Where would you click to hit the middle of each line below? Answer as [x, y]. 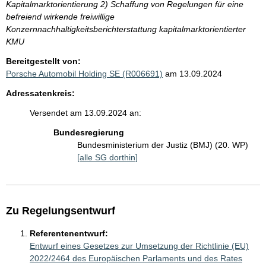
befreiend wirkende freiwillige [60, 17]
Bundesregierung [89, 133]
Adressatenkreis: [40, 94]
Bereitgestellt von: [43, 61]
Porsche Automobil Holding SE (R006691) [84, 74]
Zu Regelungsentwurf [61, 211]
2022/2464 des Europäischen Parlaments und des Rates [136, 259]
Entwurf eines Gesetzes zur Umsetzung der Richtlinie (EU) [139, 246]
